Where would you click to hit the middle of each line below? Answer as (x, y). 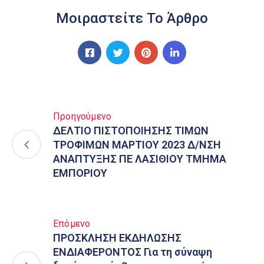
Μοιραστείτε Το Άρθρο (132, 18)
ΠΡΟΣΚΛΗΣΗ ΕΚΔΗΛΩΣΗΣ (117, 238)
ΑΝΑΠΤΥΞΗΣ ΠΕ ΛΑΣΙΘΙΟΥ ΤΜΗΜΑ (140, 159)
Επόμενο (72, 224)
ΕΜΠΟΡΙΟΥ (80, 173)
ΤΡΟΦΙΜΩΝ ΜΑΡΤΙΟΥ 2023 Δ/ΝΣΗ (137, 145)
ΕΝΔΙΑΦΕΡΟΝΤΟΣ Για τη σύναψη (133, 252)
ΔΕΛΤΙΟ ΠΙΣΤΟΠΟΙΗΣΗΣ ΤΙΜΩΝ (131, 131)
